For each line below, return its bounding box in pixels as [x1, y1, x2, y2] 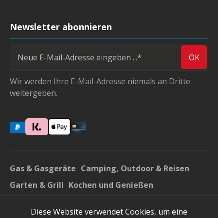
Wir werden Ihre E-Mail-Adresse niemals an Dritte [10, 76, 190, 87]
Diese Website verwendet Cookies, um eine [31, 206, 187, 217]
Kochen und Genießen [69, 180, 153, 191]
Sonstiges [166, 196, 205, 207]
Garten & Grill [10, 180, 64, 191]
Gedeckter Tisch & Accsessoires [10, 196, 132, 207]
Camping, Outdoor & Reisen [81, 163, 189, 174]
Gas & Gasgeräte [10, 163, 76, 174]
